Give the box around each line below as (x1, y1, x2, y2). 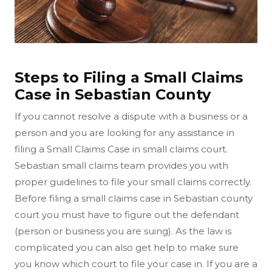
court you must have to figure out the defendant (15, 208, 239, 220)
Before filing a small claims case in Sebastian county (15, 192, 253, 204)
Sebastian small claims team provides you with (15, 159, 228, 171)
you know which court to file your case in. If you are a (15, 257, 257, 270)
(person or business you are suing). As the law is (15, 225, 231, 237)
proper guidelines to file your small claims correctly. (15, 175, 251, 188)
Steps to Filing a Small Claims (15, 68, 243, 86)
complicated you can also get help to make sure (15, 241, 239, 253)
